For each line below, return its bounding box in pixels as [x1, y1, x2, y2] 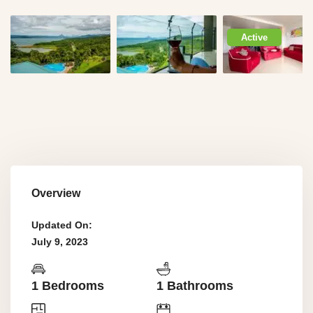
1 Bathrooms [156, 279, 233, 293]
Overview [31, 187, 80, 199]
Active [241, 32, 268, 43]
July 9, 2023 [31, 236, 88, 247]
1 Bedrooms [31, 279, 104, 293]
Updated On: [31, 219, 92, 231]
